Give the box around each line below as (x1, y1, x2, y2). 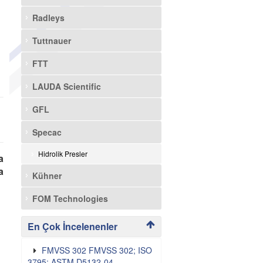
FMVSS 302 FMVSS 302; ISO (41, 244, 152, 256)
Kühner (32, 170, 62, 181)
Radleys (32, 12, 65, 23)
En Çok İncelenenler (27, 220, 117, 233)
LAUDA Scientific (32, 80, 101, 92)
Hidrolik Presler (38, 149, 87, 159)
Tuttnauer (32, 35, 71, 46)
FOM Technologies (32, 193, 108, 204)
